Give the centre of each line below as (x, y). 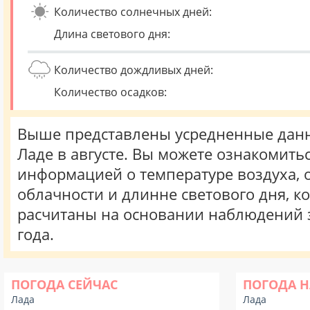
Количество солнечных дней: (133, 12)
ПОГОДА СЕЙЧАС (64, 284)
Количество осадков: (110, 92)
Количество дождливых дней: (134, 70)
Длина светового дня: (112, 34)
